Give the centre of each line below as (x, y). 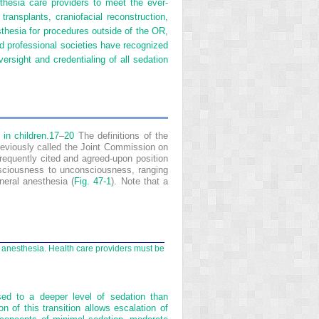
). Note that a (140, 182)
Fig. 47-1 (93, 182)
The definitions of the (121, 136)
